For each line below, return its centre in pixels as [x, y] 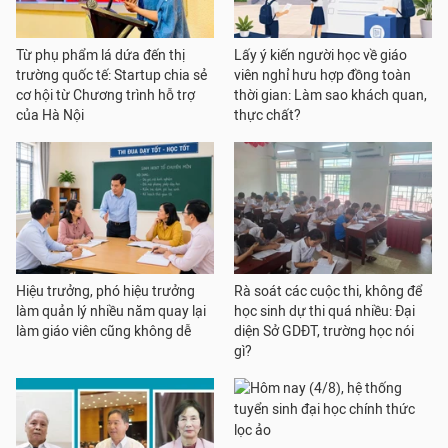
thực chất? [267, 115]
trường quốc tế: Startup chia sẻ [111, 75]
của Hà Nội [50, 115]
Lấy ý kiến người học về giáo [320, 55]
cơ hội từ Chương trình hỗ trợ [105, 95]
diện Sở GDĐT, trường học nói [324, 331]
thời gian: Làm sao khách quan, [330, 95]
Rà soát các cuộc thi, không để [328, 291]
